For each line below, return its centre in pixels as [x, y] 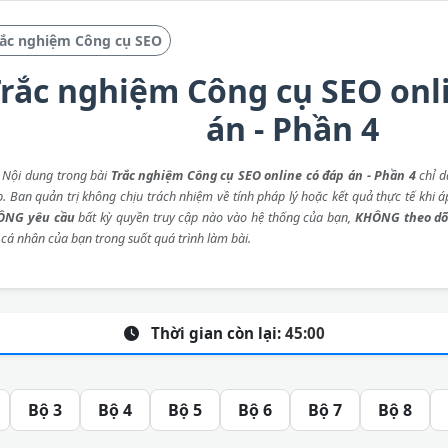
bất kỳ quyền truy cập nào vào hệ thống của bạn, [214, 217]
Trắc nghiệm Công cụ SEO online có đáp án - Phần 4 [263, 175]
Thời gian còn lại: [215, 333]
